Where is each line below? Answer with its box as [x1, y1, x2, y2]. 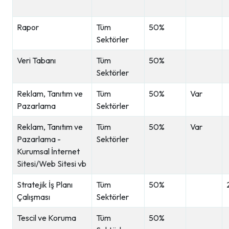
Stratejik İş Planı [17, 179, 73, 190]
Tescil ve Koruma [17, 213, 78, 223]
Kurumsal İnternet [17, 146, 80, 156]
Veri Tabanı [17, 55, 56, 65]
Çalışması [17, 192, 50, 202]
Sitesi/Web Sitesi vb [17, 158, 86, 169]
